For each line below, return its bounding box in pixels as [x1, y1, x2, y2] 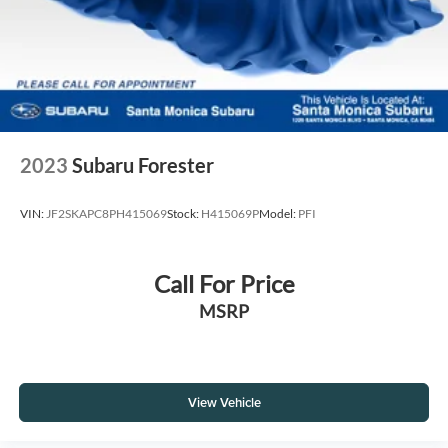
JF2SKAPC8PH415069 [46, 206, 167, 222]
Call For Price [153, 268, 295, 298]
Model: [259, 206, 298, 222]
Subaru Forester [72, 153, 214, 178]
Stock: [167, 206, 201, 222]
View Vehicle [187, 393, 261, 413]
